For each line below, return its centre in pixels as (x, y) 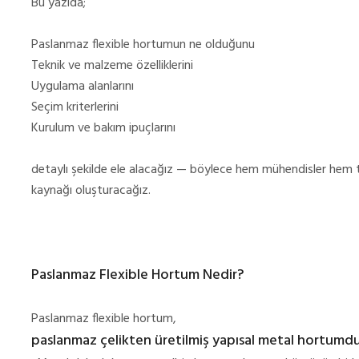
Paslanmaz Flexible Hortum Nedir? (137, 276)
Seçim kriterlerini (75, 108)
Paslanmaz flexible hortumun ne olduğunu (143, 45)
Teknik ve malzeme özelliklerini (112, 66)
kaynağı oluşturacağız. (91, 191)
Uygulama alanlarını (83, 87)
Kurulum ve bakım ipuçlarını (103, 129)
